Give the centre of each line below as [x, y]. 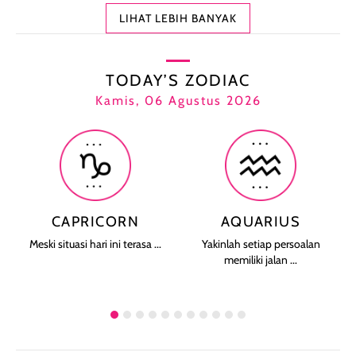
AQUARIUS [261, 221]
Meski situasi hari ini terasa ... [95, 244]
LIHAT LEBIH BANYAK [178, 18]
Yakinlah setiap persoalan [261, 244]
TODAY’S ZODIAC [178, 80]
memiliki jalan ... [261, 259]
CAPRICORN [95, 221]
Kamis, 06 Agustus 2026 [178, 100]
